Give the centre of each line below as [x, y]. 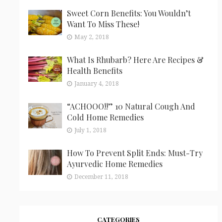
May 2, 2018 [91, 37]
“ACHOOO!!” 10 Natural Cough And [131, 106]
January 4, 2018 [96, 83]
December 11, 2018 [101, 177]
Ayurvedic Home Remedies [114, 164]
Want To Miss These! [103, 24]
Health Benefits [94, 70]
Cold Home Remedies [105, 117]
